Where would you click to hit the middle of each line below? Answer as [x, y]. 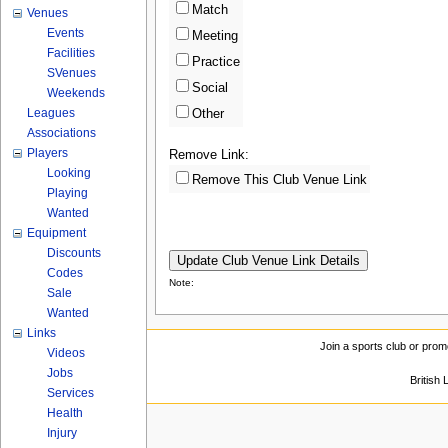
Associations [62, 133]
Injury [62, 433]
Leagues [51, 113]
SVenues [72, 73]
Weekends [76, 93]
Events [66, 33]
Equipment [57, 233]
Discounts [74, 253]
